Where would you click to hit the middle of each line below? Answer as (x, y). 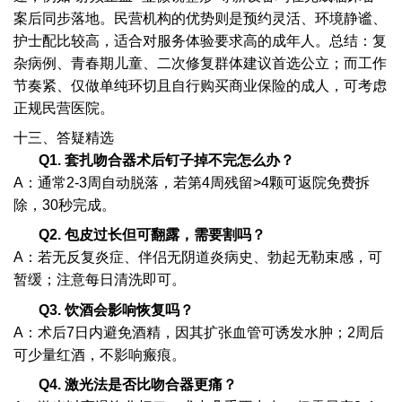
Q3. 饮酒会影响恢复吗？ (117, 310)
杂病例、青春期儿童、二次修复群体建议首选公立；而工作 (201, 63)
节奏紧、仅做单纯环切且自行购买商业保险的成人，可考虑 (201, 85)
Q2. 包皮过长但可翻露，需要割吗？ (153, 235)
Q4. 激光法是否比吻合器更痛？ (138, 385)
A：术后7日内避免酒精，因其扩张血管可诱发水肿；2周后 (199, 332)
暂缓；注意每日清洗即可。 (100, 280)
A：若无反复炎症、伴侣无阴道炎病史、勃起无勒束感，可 (198, 258)
